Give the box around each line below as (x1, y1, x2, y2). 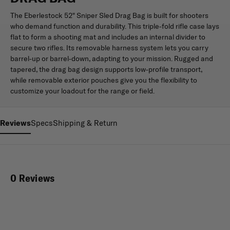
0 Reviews (10, 171, 55, 184)
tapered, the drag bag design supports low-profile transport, (10, 64, 202, 74)
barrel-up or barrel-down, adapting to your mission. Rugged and (10, 53, 213, 63)
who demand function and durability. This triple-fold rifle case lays (10, 21, 219, 31)
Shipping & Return (53, 118, 118, 128)
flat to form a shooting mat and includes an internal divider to (10, 32, 205, 42)
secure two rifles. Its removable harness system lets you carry (10, 43, 208, 52)
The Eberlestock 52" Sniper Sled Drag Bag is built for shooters (10, 10, 208, 20)
